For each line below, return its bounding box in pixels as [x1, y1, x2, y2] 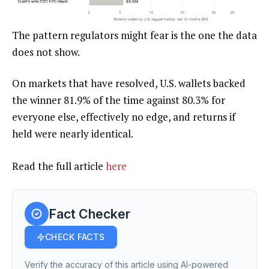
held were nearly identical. [12, 127, 133, 141]
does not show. [12, 45, 80, 59]
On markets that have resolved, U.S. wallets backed [12, 76, 246, 91]
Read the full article [12, 159, 106, 174]
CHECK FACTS [45, 232, 105, 243]
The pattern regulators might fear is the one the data [12, 28, 257, 43]
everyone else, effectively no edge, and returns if [12, 110, 235, 124]
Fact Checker [49, 205, 130, 222]
